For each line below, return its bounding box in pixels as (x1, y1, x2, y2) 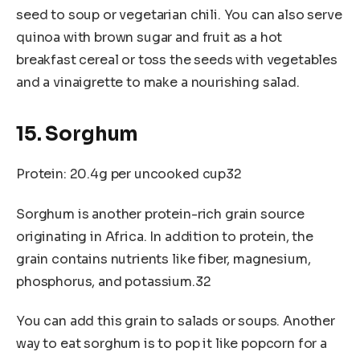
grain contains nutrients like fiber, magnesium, (16, 250, 311, 268)
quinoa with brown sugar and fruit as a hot (16, 28, 283, 46)
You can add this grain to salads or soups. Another (16, 313, 335, 330)
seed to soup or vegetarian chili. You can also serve (16, 6, 342, 23)
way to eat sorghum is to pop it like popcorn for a (16, 335, 327, 353)
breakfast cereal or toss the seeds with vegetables (16, 51, 337, 68)
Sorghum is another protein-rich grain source (16, 205, 305, 223)
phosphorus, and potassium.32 (16, 272, 211, 290)
